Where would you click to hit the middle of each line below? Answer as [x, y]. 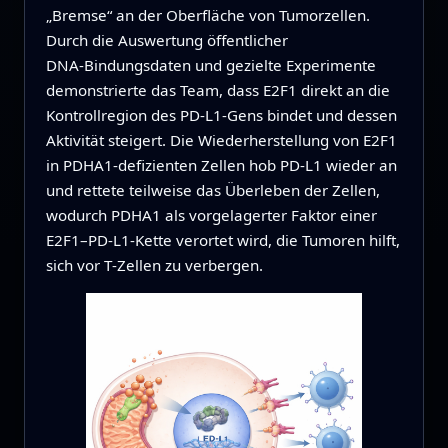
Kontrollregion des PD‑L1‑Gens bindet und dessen [221, 115]
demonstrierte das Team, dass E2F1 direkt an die [217, 90]
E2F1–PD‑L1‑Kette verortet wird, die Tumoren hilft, [222, 240]
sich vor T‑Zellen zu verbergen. [154, 265]
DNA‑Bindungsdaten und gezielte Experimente [210, 65]
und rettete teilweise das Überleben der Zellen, [212, 190]
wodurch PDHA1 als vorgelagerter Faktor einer [211, 215]
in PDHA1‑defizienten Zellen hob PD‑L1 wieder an [221, 165]
